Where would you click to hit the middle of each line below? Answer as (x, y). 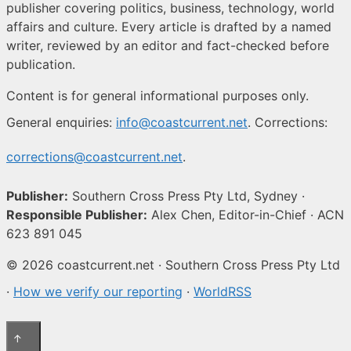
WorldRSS (223, 291)
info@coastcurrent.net (182, 122)
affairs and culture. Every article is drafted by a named (169, 26)
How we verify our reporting (98, 291)
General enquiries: (61, 122)
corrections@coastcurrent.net (94, 156)
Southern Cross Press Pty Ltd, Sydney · (186, 195)
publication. (41, 64)
